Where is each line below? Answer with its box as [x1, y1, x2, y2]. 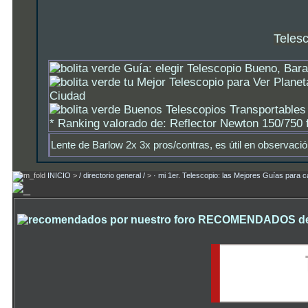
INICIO [47, 171, 71, 179]
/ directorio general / [79, 171, 145, 179]
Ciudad [49, 89, 85, 102]
